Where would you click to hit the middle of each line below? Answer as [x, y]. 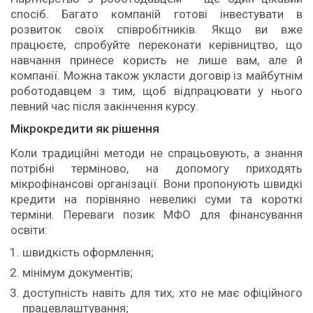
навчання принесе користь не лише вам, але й [156, 60]
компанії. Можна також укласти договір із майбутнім [156, 75]
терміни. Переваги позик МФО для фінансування [156, 214]
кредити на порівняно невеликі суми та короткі [156, 199]
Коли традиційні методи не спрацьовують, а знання [156, 153]
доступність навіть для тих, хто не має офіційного [162, 292]
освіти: [29, 230]
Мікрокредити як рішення [85, 128]
